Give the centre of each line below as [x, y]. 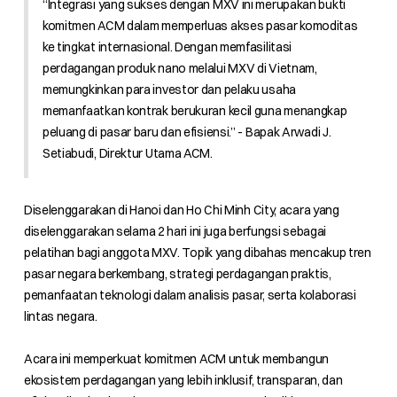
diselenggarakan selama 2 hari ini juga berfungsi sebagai [175, 232]
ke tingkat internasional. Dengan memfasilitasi [167, 47]
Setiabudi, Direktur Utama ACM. [127, 154]
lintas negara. [60, 317]
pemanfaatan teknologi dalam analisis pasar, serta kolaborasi [190, 296]
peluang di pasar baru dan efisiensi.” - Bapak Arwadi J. [187, 132]
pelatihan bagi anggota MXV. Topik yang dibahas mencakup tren [197, 253]
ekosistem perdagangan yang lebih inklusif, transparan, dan [183, 381]
